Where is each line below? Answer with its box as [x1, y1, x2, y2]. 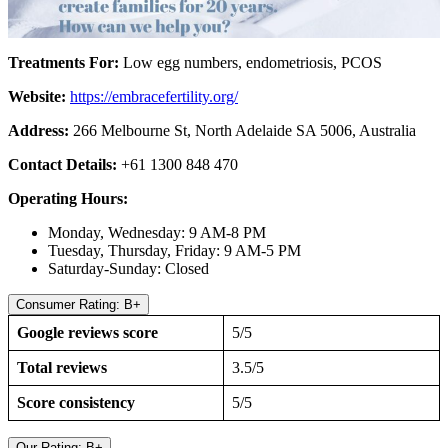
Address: [8, 121, 73, 139]
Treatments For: [8, 53, 123, 71]
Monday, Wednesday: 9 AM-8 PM [48, 223, 266, 241]
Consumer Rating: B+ [16, 296, 141, 312]
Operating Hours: [8, 189, 128, 207]
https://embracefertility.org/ [70, 87, 238, 105]
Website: [8, 87, 70, 105]
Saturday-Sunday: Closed [48, 259, 209, 277]
